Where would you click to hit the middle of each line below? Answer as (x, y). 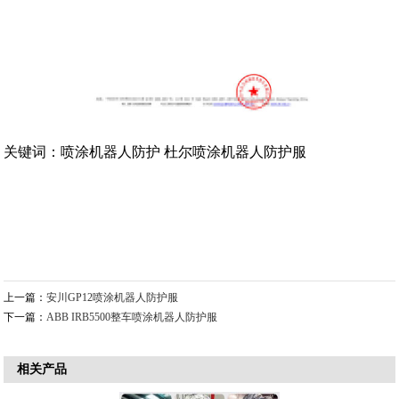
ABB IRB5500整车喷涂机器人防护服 (132, 318)
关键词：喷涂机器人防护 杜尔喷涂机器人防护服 (155, 152)
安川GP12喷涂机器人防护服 (113, 298)
